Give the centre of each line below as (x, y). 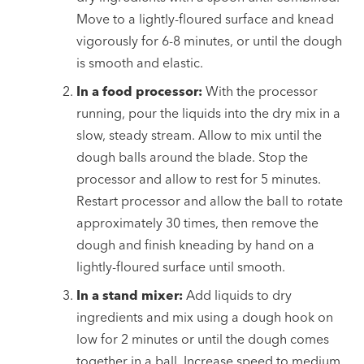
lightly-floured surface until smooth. (181, 266)
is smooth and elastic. (140, 62)
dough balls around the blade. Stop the (193, 156)
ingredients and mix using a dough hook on (205, 316)
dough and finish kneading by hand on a (196, 244)
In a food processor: (140, 91)
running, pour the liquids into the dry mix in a (209, 113)
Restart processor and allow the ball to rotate (210, 200)
